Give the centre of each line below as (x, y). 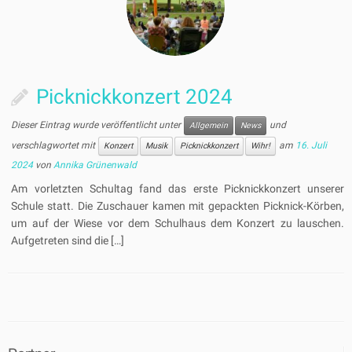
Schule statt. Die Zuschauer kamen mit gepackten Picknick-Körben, (178, 206)
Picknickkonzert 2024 (135, 97)
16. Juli (312, 146)
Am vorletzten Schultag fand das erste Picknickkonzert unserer (178, 189)
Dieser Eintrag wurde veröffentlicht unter (97, 125)
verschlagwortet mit (55, 146)
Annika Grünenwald (95, 165)
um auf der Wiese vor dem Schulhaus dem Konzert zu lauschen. (178, 224)
